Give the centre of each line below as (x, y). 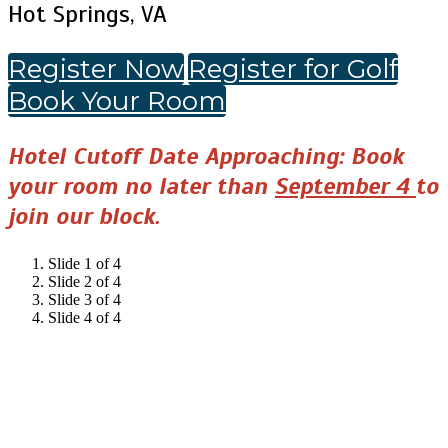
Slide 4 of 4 (84, 317)
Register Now (96, 69)
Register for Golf (293, 69)
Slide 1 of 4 (84, 263)
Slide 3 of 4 (84, 299)
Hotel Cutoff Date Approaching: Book (206, 156)
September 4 (345, 186)
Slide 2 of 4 (84, 281)
